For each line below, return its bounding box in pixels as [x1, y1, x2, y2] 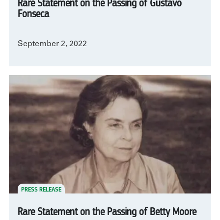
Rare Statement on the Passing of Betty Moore [18, 206, 196, 218]
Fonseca [18, 8, 49, 20]
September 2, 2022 [18, 40, 87, 49]
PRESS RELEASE [21, 186, 61, 193]
